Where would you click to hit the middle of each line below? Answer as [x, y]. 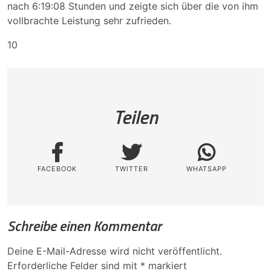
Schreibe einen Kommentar [84, 226]
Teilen [135, 117]
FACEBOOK [57, 169]
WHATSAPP [206, 169]
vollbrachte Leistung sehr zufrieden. [89, 21]
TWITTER [131, 169]
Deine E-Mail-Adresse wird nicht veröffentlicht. [115, 251]
